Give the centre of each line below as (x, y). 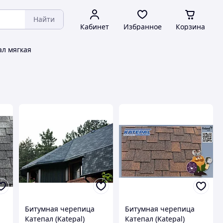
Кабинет (95, 27)
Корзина (190, 27)
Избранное (142, 27)
